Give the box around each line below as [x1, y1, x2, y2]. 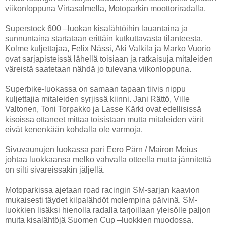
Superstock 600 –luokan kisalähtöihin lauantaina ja [5, 24, 188, 33]
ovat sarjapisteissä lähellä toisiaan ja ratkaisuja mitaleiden [5, 54, 213, 63]
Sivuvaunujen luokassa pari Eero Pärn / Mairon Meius [5, 145, 197, 154]
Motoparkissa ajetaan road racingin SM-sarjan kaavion [5, 185, 200, 194]
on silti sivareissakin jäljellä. [5, 165, 105, 174]
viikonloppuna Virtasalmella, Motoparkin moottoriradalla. [5, 4, 206, 13]
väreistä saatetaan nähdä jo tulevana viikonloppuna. [5, 64, 191, 73]
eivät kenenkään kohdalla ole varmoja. [5, 125, 143, 134]
